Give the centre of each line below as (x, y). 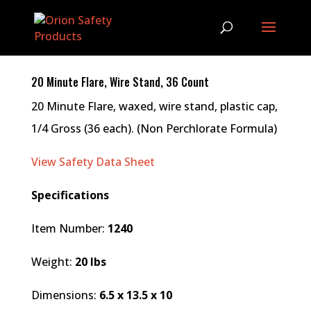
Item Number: (69, 228)
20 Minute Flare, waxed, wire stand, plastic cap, (154, 106)
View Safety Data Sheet (93, 161)
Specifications (70, 195)
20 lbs (90, 261)
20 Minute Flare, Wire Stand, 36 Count (120, 82)
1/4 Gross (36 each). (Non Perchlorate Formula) (154, 128)
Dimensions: (65, 295)
